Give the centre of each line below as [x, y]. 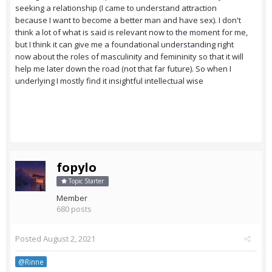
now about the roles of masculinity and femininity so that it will [129, 57]
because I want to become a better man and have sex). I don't [128, 20]
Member [72, 198]
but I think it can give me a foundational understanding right [124, 45]
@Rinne [31, 262]
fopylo [76, 168]
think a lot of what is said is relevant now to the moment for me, [131, 32]
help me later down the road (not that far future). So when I [123, 69]
